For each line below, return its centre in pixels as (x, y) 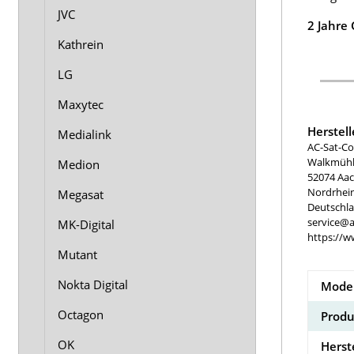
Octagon (81, 314)
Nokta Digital (93, 284)
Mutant (77, 254)
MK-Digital (86, 224)
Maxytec (81, 104)
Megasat (81, 194)
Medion (79, 164)
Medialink (85, 134)
